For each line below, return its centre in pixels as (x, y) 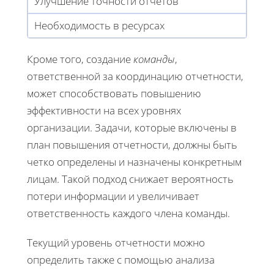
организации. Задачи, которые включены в (132, 127)
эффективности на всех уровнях (104, 110)
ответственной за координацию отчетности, (135, 76)
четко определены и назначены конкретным (134, 161)
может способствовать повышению (114, 93)
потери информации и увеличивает (113, 196)
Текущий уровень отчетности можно (116, 242)
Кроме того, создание (80, 59)
